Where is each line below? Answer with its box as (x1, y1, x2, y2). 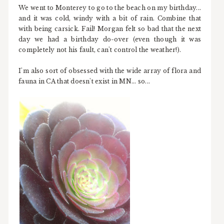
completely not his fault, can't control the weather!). (18, 45, 181, 53)
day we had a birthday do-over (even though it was (18, 35, 201, 43)
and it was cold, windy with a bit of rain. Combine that (18, 14, 201, 22)
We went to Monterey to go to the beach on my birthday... (18, 3, 201, 11)
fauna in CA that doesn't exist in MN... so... (18, 77, 150, 85)
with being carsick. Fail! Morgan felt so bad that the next (18, 24, 201, 32)
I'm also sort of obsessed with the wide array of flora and (18, 66, 201, 74)
